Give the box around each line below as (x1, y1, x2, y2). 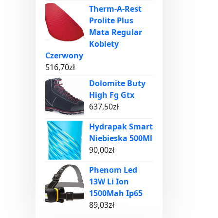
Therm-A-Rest (89, 3, 142, 14)
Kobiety (89, 38, 119, 49)
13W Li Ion (89, 176, 129, 187)
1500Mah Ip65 (89, 188, 143, 199)
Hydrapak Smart (89, 121, 153, 132)
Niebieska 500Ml (89, 133, 152, 144)
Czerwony (45, 50, 83, 61)
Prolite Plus (89, 15, 133, 26)
